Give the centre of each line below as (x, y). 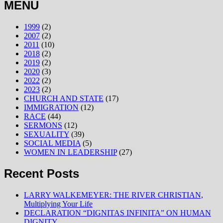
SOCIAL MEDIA (52, 143)
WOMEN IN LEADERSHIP (70, 152)
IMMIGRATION (51, 107)
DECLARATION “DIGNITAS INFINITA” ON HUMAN (117, 213)
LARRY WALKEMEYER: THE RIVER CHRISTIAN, (113, 195)
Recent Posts (42, 173)
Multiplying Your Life (58, 204)
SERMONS (43, 125)
